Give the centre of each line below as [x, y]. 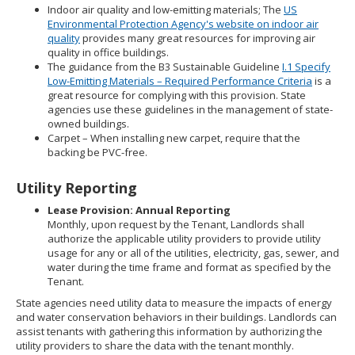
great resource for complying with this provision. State [177, 95]
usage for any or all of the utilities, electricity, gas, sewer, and [193, 253]
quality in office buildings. [108, 52]
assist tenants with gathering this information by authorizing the [169, 331]
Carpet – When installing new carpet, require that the [174, 138]
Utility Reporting [76, 188]
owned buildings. [88, 124]
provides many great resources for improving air [198, 38]
